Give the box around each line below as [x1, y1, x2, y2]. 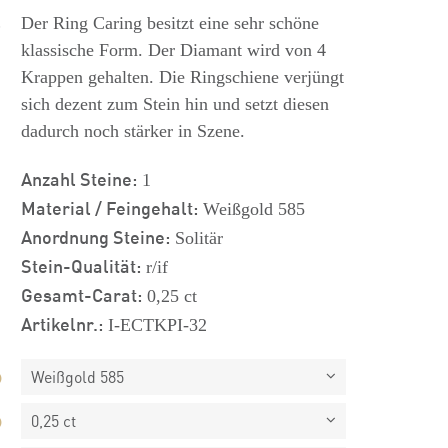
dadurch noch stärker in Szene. [20, 121, 245, 141]
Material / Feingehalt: [20, 194, 198, 220]
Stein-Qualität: [20, 252, 141, 278]
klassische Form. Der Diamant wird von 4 [20, 40, 326, 60]
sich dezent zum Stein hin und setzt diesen [20, 94, 329, 114]
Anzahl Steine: [20, 165, 137, 191]
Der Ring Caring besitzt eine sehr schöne [20, 13, 319, 33]
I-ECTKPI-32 [107, 315, 207, 335]
